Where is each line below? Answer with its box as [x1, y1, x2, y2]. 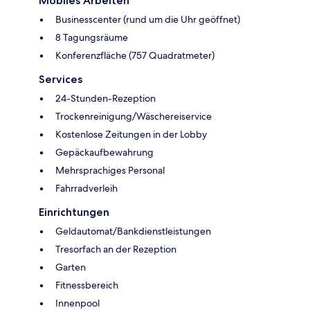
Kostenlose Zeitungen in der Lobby [55, 128, 207, 141]
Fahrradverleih [55, 182, 118, 195]
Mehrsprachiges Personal [55, 164, 165, 177]
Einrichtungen [39, 206, 109, 219]
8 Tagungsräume [55, 31, 128, 44]
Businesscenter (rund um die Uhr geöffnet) [55, 13, 240, 26]
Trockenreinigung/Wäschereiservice [55, 110, 212, 123]
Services [39, 73, 82, 86]
